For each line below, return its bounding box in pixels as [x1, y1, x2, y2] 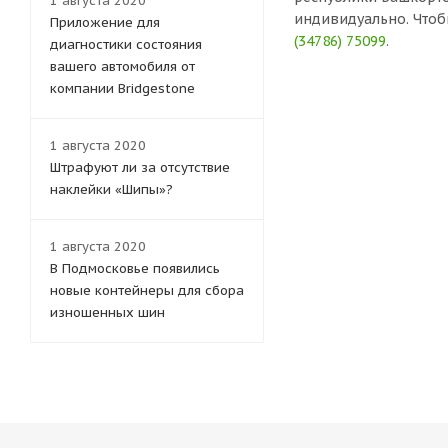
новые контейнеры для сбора [50, 282, 244, 299]
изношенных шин [50, 304, 165, 321]
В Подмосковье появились [50, 260, 220, 277]
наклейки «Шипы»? [50, 181, 173, 198]
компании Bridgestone [50, 80, 195, 97]
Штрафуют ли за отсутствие [50, 159, 230, 176]
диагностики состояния [50, 36, 202, 53]
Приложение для [50, 14, 160, 31]
